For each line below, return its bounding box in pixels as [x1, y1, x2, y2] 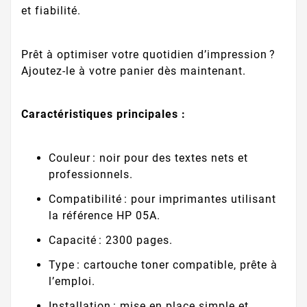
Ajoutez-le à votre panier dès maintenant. [21, 64, 246, 77]
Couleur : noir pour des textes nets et [49, 151, 248, 165]
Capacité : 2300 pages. [49, 234, 173, 247]
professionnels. [49, 168, 133, 182]
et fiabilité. [21, 4, 81, 18]
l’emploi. [49, 275, 95, 288]
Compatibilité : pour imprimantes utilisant [49, 193, 276, 206]
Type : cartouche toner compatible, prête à [49, 258, 278, 272]
